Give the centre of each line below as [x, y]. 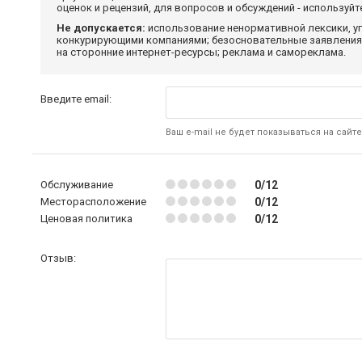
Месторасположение [93, 202]
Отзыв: [58, 258]
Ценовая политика [86, 219]
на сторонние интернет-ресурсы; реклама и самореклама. [201, 52]
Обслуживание [77, 185]
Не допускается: [101, 28]
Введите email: [76, 99]
